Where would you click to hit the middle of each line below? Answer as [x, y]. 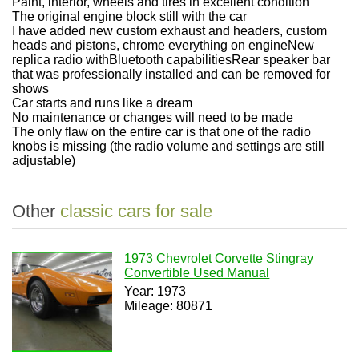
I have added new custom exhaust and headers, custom [169, 31]
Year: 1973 [155, 291]
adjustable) [44, 161]
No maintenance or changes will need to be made [153, 117]
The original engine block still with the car [129, 16]
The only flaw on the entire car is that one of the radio [161, 132]
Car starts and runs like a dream [102, 103]
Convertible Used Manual [197, 273]
